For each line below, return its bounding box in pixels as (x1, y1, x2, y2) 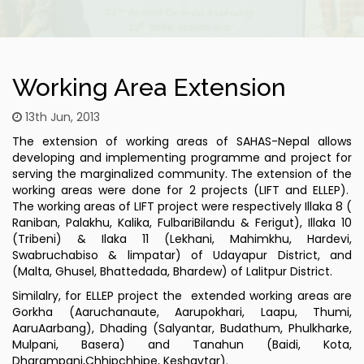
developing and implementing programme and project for (12, 149, 352, 167)
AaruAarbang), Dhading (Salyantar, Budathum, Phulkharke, (12, 320, 352, 337)
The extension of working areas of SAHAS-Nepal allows (12, 133, 352, 150)
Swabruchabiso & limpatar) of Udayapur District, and (12, 247, 352, 264)
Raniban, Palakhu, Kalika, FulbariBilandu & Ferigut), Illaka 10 (12, 214, 352, 232)
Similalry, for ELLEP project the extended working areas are (12, 288, 352, 305)
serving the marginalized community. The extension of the (12, 166, 352, 183)
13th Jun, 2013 (22, 109, 100, 126)
